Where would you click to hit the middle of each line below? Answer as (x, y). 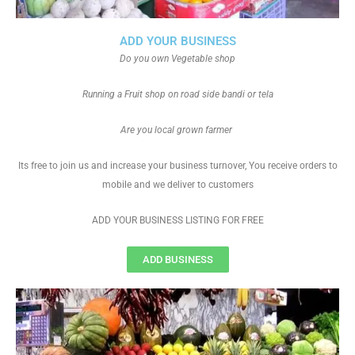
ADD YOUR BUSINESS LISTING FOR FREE (177, 220)
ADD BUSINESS (177, 260)
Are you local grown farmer (176, 130)
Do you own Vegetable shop (177, 59)
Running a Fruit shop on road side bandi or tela (177, 94)
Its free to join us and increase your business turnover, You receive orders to (177, 166)
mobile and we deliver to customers (177, 185)
